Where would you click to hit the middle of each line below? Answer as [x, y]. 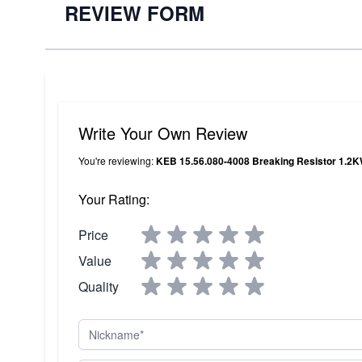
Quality [99, 286]
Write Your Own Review [163, 133]
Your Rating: [114, 199]
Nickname [107, 327]
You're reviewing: [117, 160]
